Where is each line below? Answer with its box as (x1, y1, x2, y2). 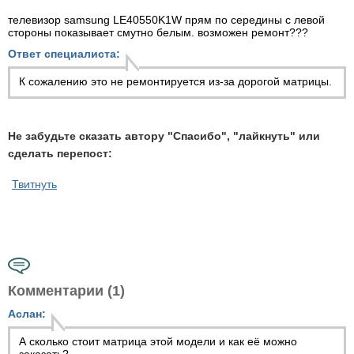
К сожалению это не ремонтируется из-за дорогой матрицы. (19, 75, 332, 88)
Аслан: (8, 307, 46, 320)
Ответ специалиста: (8, 47, 120, 60)
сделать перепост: (8, 147, 112, 160)
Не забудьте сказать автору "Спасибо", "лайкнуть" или (8, 130, 320, 142)
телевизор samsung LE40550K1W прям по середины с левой (8, 13, 325, 26)
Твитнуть (12, 178, 57, 190)
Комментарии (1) (8, 283, 125, 299)
